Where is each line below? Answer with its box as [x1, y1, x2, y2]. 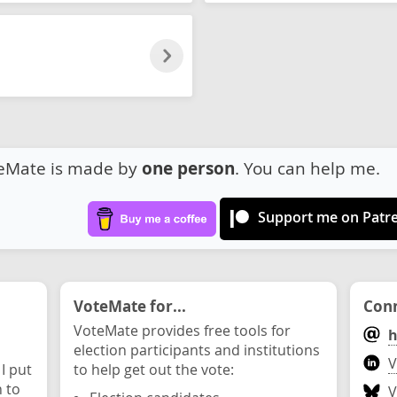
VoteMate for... [74, 295, 186, 316]
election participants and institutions [74, 340, 320, 360]
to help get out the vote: [74, 360, 234, 379]
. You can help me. [235, 157, 380, 179]
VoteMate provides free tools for [74, 321, 291, 340]
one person [142, 157, 235, 180]
